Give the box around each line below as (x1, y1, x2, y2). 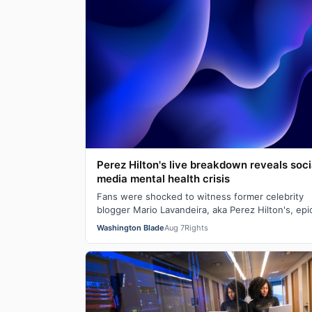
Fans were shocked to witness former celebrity (97, 191, 304, 203)
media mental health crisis (97, 172, 230, 186)
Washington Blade (97, 223, 164, 233)
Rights (185, 223, 208, 233)
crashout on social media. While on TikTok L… (97, 217, 293, 229)
